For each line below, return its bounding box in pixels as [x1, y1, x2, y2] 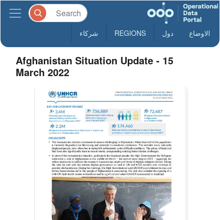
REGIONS [114, 28, 146, 38]
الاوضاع [189, 28, 210, 38]
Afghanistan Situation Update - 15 [16, 53, 174, 67]
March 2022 [16, 65, 70, 79]
